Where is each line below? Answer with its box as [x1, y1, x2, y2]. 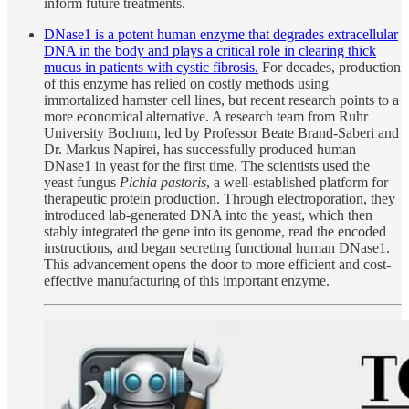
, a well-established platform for [206, 173, 388, 190]
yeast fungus [44, 173, 120, 190]
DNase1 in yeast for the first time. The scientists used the [44, 157, 370, 173]
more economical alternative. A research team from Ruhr [44, 108, 368, 124]
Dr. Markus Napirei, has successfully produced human [44, 141, 356, 157]
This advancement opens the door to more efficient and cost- [44, 256, 391, 272]
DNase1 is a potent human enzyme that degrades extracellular [44, 26, 398, 42]
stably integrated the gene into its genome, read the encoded [44, 223, 386, 239]
